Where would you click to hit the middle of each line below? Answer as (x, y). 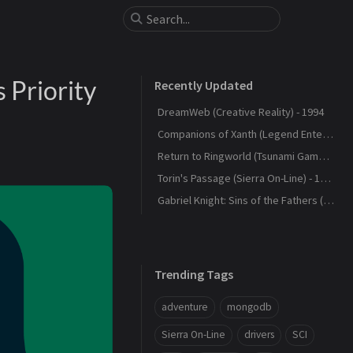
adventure (185, 307)
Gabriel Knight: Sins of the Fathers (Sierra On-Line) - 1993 (329, 200)
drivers (259, 335)
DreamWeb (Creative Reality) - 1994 (241, 112)
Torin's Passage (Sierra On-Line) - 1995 (325, 178)
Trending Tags (194, 274)
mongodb (249, 307)
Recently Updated (204, 85)
